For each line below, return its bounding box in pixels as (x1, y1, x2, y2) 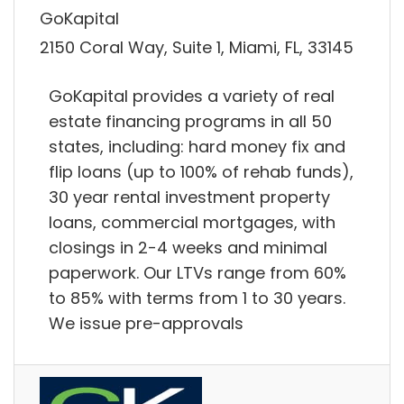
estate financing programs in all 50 (49, 110, 332, 133)
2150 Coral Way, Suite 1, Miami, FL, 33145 (40, 35, 353, 59)
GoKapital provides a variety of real (49, 85, 335, 108)
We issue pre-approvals (49, 312, 243, 335)
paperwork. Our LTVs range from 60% (49, 262, 346, 285)
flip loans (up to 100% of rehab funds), (49, 161, 353, 184)
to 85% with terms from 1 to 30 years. (49, 287, 345, 310)
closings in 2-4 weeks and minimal (49, 236, 327, 260)
